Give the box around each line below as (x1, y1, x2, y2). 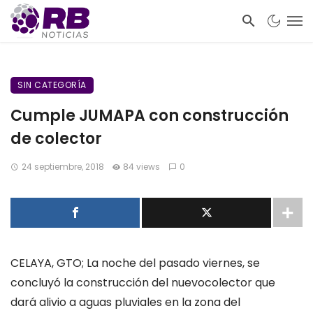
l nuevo (166, 275, 205, 291)
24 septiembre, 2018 (21, 161, 104, 173)
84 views (123, 161, 161, 173)
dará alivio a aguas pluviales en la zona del (10, 294, 240, 310)
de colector (10, 128, 102, 150)
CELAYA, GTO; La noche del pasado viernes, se (10, 255, 260, 271)
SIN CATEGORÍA (17, 79, 87, 91)
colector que (205, 275, 275, 291)
